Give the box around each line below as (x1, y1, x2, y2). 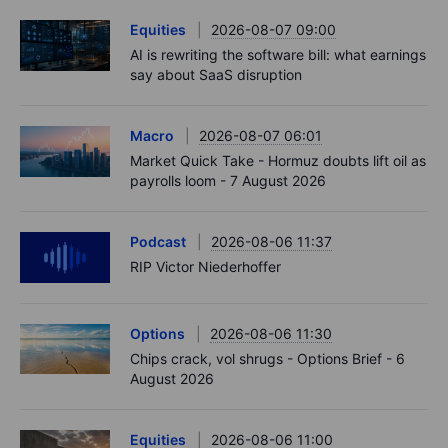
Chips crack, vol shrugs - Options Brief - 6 (130, 349, 405, 367)
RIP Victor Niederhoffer (130, 258, 281, 276)
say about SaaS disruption (130, 66, 302, 84)
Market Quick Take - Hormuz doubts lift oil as (130, 152, 426, 170)
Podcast (130, 233, 186, 251)
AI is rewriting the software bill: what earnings (130, 46, 426, 64)
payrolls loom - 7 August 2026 (130, 172, 326, 190)
